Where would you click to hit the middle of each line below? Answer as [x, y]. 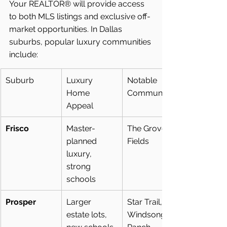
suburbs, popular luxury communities [81, 42]
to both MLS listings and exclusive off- [80, 16]
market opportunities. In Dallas [67, 29]
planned [83, 141]
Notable [143, 80]
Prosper [21, 202]
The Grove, [149, 128]
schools [81, 179]
